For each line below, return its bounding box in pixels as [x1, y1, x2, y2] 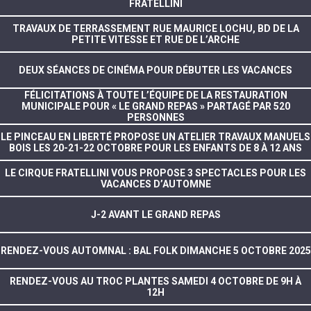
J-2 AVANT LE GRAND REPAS [90, 208, 221, 220]
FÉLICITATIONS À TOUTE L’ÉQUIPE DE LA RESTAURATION [24, 89, 287, 101]
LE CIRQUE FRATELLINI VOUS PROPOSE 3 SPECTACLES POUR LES [5, 167, 306, 178]
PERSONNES [126, 111, 185, 123]
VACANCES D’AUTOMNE [100, 178, 211, 190]
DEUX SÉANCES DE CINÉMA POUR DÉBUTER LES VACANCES [19, 64, 292, 76]
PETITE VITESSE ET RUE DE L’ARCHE [72, 33, 239, 45]
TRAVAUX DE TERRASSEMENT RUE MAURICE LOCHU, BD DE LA [12, 22, 299, 34]
